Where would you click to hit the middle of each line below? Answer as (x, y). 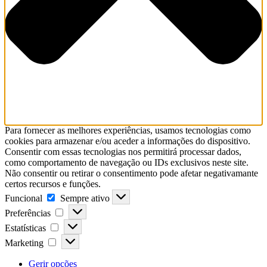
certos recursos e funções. (53, 184)
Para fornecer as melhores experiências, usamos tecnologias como (128, 131)
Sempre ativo (86, 198)
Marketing (24, 243)
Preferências (28, 213)
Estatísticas (25, 228)
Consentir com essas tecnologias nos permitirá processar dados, (123, 152)
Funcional (24, 198)
